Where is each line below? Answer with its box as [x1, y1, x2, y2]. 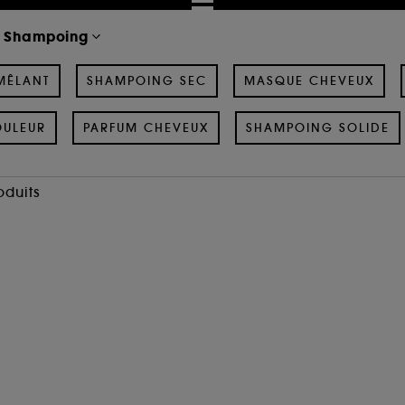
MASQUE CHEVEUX [244, 72, 374, 89]
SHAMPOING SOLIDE [245, 119, 390, 136]
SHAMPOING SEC [87, 72, 207, 89]
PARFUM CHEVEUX [82, 119, 209, 136]
